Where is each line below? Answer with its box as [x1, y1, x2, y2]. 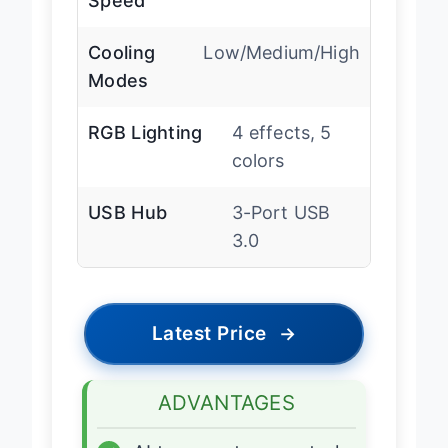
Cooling [88, 57, 156, 79]
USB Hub [88, 217, 168, 239]
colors [231, 165, 285, 187]
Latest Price [151, 337, 267, 361]
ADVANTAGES [158, 405, 295, 431]
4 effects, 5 [231, 137, 332, 159]
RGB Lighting [88, 137, 203, 159]
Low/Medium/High [203, 57, 360, 79]
